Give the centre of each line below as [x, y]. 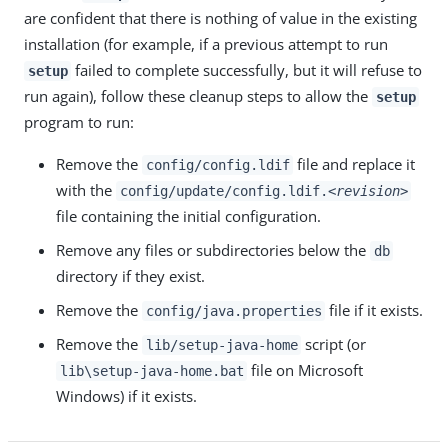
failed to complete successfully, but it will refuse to [247, 69]
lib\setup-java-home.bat [151, 370]
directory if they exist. [130, 275]
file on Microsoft [305, 369]
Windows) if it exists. [126, 395]
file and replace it [354, 163]
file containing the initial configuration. [188, 215]
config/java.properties [233, 310]
